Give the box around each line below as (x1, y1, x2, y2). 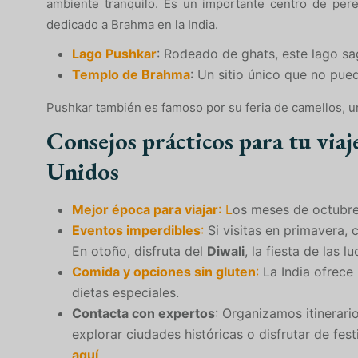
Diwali (207, 242, 245, 259)
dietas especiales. (72, 284, 179, 300)
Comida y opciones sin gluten (72, 263, 256, 280)
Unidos (46, 155, 119, 187)
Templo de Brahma (72, 66, 190, 82)
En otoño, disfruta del (72, 242, 207, 259)
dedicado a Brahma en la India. (46, 16, 218, 32)
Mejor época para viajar (72, 201, 218, 217)
